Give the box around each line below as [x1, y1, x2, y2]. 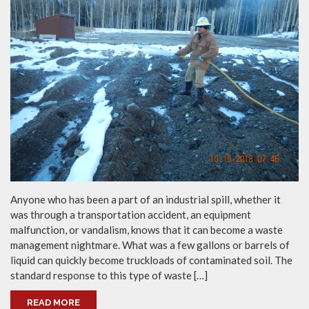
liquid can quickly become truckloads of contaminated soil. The [10, 254, 292, 267]
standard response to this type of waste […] [10, 269, 208, 282]
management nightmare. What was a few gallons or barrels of [10, 239, 290, 252]
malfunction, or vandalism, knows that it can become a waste [10, 223, 283, 237]
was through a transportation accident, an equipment [10, 208, 251, 221]
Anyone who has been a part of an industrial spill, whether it [10, 193, 281, 206]
